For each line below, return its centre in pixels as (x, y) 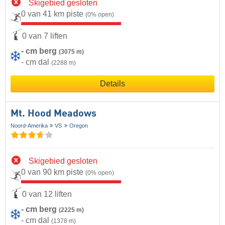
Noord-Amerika (29, 125)
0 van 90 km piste (53, 172)
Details (113, 83)
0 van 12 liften (47, 194)
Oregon (78, 125)
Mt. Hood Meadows (53, 114)
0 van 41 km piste (53, 14)
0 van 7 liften (45, 36)
